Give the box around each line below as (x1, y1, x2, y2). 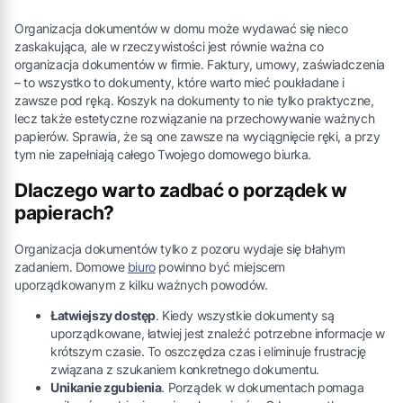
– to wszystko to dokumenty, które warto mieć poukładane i (14, 74, 345, 90)
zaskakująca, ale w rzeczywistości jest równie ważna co (14, 38, 324, 54)
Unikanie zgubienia (50, 379, 162, 395)
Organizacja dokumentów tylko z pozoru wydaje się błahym (14, 240, 345, 256)
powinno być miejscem (155, 258, 285, 274)
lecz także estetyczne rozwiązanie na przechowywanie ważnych (14, 110, 375, 126)
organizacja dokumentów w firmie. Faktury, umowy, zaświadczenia (14, 56, 385, 72)
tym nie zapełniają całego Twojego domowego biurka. (14, 146, 312, 162)
